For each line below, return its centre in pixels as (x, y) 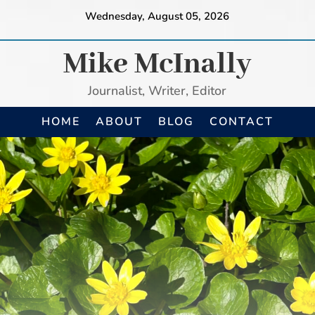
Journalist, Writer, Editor (157, 91)
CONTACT (242, 122)
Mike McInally (157, 64)
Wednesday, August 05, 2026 (157, 16)
